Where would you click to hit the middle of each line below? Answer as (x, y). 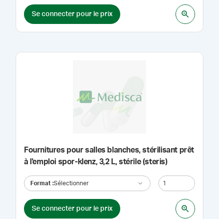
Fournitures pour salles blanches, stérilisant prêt (109, 150)
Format (41, 183)
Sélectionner (71, 183)
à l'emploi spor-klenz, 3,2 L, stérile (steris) (96, 162)
